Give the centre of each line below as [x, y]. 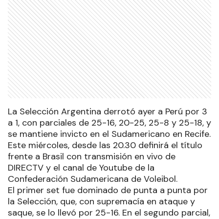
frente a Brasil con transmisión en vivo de [92, 157]
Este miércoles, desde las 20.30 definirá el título [105, 145]
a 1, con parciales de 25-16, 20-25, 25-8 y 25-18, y [109, 123]
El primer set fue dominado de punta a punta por [108, 190]
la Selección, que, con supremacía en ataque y [101, 202]
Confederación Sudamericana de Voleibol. [93, 179]
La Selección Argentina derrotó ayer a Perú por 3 [108, 112]
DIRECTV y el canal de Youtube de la [81, 168]
